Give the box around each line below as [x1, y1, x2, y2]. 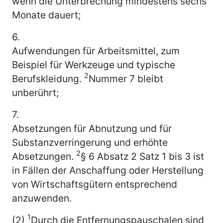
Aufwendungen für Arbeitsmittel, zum [12, 44, 180, 57]
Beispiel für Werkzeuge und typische [12, 58, 175, 71]
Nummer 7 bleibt [89, 72, 163, 85]
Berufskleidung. [12, 72, 84, 85]
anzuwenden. [12, 192, 72, 204]
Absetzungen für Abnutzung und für [12, 122, 172, 134]
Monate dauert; [12, 8, 81, 21]
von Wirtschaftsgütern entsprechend [12, 178, 177, 190]
